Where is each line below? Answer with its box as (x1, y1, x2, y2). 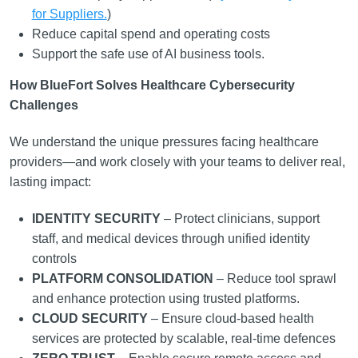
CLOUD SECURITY (31, 312, 151, 325)
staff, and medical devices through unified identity (31, 232, 310, 245)
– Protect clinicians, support (160, 212, 320, 225)
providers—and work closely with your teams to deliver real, (9, 155, 345, 169)
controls (31, 252, 77, 265)
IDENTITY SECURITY (31, 212, 161, 225)
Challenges (9, 98, 78, 112)
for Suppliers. (31, 7, 107, 21)
